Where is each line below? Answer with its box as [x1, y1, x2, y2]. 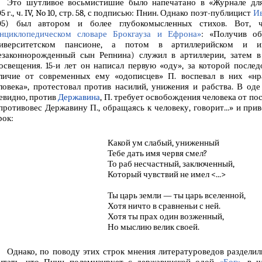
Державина [58, 91, 101, 102]
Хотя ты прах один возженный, [107, 211, 224, 222]
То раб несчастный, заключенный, [107, 158, 235, 169]
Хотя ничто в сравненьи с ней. [107, 200, 220, 211]
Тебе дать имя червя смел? [107, 147, 207, 158]
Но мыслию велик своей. [107, 221, 199, 232]
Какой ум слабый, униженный [107, 137, 219, 148]
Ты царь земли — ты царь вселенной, [107, 189, 246, 201]
